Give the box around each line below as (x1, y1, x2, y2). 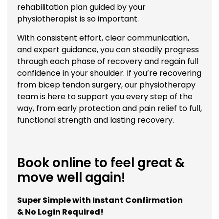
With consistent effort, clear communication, (17, 32, 189, 44)
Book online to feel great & (17, 153, 185, 172)
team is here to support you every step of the (17, 90, 193, 102)
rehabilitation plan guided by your (17, 1, 146, 13)
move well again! (17, 168, 125, 186)
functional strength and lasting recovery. (17, 114, 174, 126)
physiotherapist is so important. (17, 13, 139, 24)
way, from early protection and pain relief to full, (17, 102, 202, 114)
